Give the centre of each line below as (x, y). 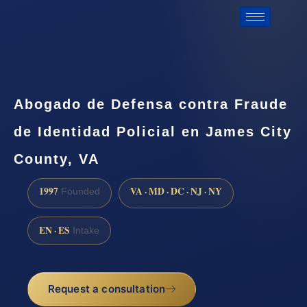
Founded (79, 192)
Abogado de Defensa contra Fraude (151, 105)
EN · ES (54, 231)
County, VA (57, 159)
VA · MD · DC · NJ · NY (176, 192)
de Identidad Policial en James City (153, 132)
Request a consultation (107, 289)
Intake (85, 231)
